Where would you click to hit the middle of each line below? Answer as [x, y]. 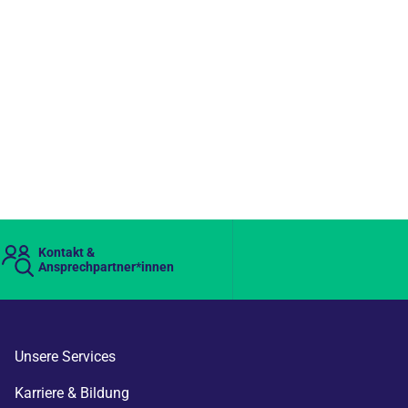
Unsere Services [65, 357]
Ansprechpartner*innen [106, 267]
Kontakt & [66, 252]
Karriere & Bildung [72, 393]
